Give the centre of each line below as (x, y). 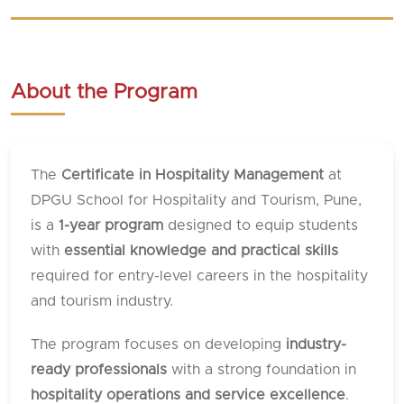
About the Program (104, 92)
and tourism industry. (102, 301)
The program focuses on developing (158, 344)
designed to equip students (261, 225)
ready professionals (99, 369)
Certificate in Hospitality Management (193, 174)
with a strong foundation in (262, 369)
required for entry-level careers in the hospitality (199, 275)
